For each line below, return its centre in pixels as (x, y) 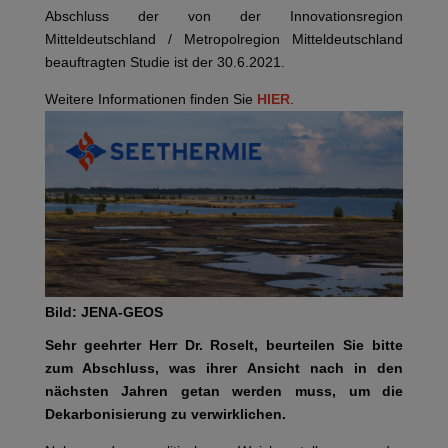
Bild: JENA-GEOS (103, 312)
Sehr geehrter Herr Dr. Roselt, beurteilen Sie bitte (224, 345)
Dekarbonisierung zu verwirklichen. (165, 414)
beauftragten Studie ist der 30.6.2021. (164, 61)
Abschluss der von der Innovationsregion (224, 15)
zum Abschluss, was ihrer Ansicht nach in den (224, 368)
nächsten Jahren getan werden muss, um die (224, 391)
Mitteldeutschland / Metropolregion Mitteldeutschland (224, 38)
